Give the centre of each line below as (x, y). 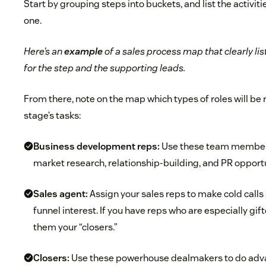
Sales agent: (61, 194)
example (84, 52)
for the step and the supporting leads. (105, 68)
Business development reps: (97, 147)
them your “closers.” (76, 227)
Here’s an (43, 52)
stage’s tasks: (53, 116)
